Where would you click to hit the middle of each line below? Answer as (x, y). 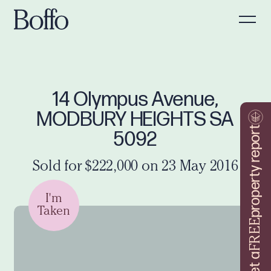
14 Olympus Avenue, (135, 100)
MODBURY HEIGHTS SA (135, 119)
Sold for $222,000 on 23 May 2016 (135, 167)
